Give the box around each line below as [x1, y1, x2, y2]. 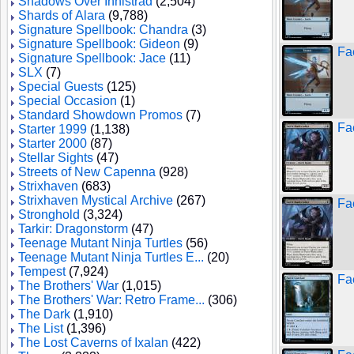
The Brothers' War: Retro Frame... [18, 293, 205, 307]
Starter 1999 [18, 122, 87, 136]
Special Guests [18, 80, 104, 93]
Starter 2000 [18, 137, 87, 150]
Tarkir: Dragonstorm [18, 222, 128, 235]
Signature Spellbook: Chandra [18, 23, 188, 36]
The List [18, 322, 63, 335]
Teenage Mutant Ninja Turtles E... [18, 250, 204, 264]
